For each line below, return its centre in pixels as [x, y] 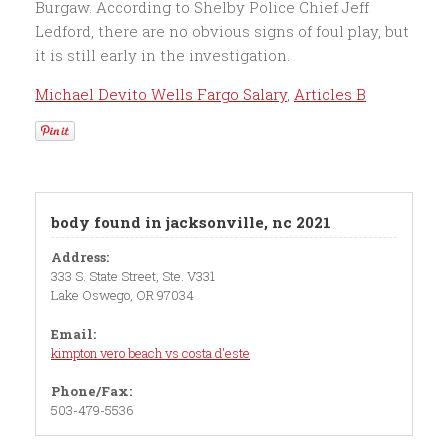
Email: [73, 333]
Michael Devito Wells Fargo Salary [161, 94]
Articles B [330, 94]
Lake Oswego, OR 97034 [122, 295]
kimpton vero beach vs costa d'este [150, 352]
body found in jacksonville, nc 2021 [191, 222]
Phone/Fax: [91, 391]
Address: [80, 257]
